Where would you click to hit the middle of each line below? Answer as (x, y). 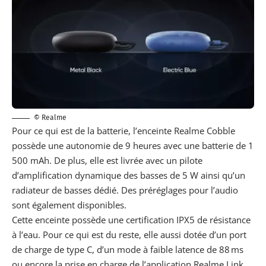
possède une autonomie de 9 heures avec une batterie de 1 (133, 146)
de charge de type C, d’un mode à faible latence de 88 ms (128, 250)
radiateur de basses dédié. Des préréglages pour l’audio (125, 190)
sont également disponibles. (69, 205)
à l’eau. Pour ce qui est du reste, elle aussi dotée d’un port (129, 235)
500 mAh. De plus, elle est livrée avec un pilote (107, 161)
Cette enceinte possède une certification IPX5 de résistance (131, 220)
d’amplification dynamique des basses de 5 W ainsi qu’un (129, 175)
